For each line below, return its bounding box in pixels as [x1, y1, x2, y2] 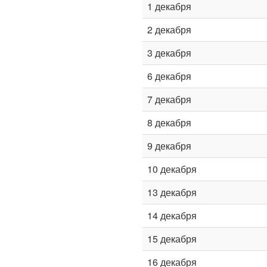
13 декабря [147, 185, 197, 199]
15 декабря [147, 232, 197, 246]
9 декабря [147, 139, 191, 153]
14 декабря [147, 209, 197, 222]
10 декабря [147, 162, 197, 176]
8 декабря [147, 116, 191, 129]
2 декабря [147, 23, 191, 36]
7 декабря [147, 92, 191, 106]
